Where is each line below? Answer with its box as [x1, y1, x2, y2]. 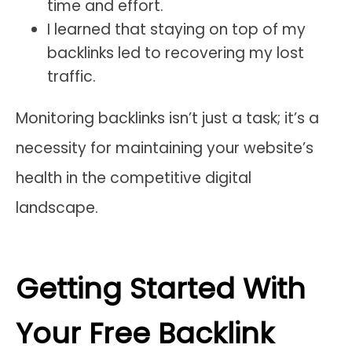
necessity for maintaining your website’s [16, 137, 313, 159]
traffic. [47, 65, 96, 87]
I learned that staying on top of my [47, 18, 306, 40]
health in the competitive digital [16, 167, 251, 189]
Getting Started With [16, 268, 306, 309]
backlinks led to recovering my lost [47, 42, 304, 64]
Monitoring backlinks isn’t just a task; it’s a [16, 107, 319, 129]
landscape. [16, 196, 98, 218]
